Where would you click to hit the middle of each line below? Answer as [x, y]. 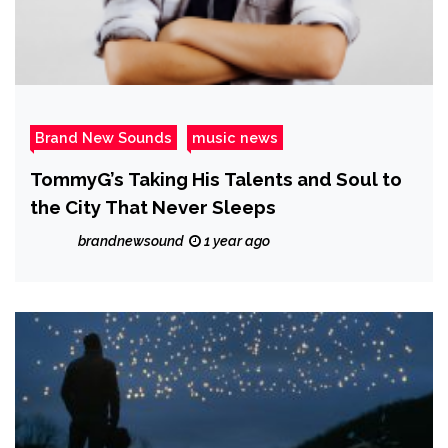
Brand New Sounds [103, 138]
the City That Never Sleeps [153, 207]
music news [235, 138]
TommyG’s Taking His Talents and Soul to [216, 179]
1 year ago [235, 241]
